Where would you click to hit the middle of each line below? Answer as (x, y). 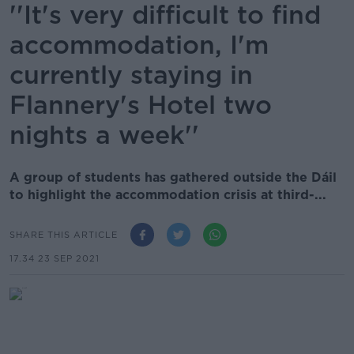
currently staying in (131, 75)
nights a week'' (104, 135)
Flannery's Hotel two (141, 105)
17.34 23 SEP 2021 (55, 258)
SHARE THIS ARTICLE (64, 234)
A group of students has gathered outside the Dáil (173, 177)
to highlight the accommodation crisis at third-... (168, 195)
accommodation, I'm (139, 45)
